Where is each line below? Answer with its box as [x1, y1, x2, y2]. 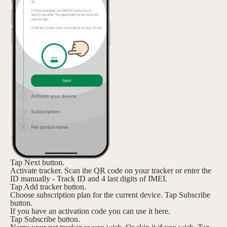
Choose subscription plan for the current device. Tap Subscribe [10, 191, 210, 199]
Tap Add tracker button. [10, 182, 86, 191]
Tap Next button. [10, 158, 64, 167]
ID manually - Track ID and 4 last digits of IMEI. [10, 174, 167, 183]
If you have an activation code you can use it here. [10, 207, 170, 215]
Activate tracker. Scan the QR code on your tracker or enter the [10, 166, 211, 175]
